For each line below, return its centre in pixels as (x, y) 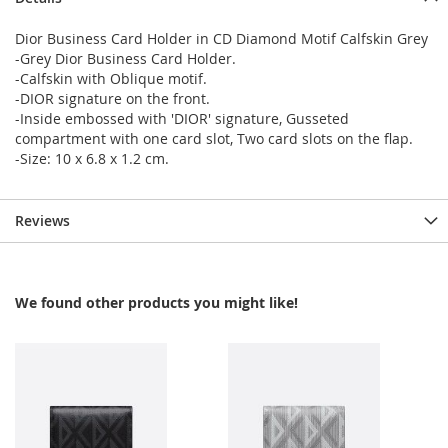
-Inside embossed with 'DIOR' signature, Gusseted (182, 118)
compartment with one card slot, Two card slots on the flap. (214, 138)
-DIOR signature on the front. (112, 98)
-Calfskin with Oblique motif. (111, 78)
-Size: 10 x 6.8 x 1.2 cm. (92, 158)
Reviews (42, 220)
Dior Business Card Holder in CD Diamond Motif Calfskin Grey (221, 38)
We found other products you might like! (156, 302)
